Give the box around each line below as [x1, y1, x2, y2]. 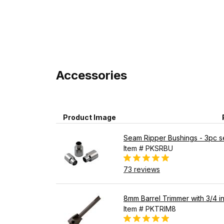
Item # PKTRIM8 [123, 204, 176, 213]
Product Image [63, 112, 116, 121]
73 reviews [123, 164, 160, 173]
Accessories [56, 67, 127, 82]
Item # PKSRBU [123, 143, 173, 152]
